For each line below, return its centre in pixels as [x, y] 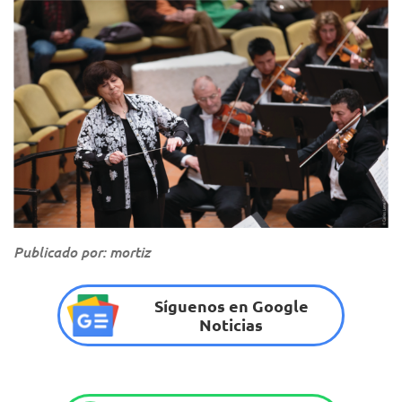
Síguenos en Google [231, 306]
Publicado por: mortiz [82, 251]
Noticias [232, 325]
